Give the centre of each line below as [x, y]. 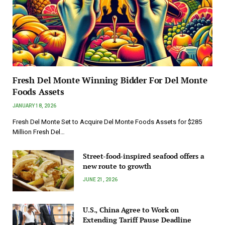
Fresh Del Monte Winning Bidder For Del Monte [110, 80]
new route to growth [117, 166]
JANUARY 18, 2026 [34, 106]
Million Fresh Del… [39, 132]
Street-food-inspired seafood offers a [144, 156]
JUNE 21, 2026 [100, 180]
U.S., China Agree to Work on [131, 209]
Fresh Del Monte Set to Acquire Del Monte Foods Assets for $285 [107, 122]
